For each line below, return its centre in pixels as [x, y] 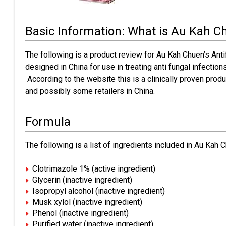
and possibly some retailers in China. [90, 91]
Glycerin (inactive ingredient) [82, 180]
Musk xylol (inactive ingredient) [87, 202]
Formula [48, 122]
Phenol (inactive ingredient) [80, 213]
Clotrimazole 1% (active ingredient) [94, 169]
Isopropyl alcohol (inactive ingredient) [99, 191]
